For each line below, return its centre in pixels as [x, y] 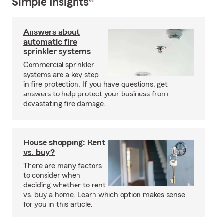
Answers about [52, 32]
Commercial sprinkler [59, 65]
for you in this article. [58, 204]
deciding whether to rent [64, 185]
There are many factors [62, 166]
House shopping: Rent [64, 142]
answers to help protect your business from [96, 94]
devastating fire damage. [64, 104]
